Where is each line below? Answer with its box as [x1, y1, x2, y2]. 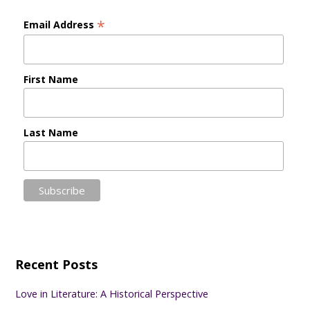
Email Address [24, 18, 98, 32]
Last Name [24, 125, 79, 139]
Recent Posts [15, 255, 98, 273]
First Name [24, 73, 79, 86]
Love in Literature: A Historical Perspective [15, 286, 209, 300]
